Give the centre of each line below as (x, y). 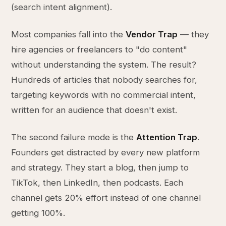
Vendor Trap (152, 34)
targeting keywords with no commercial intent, (104, 95)
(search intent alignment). (62, 7)
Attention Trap (167, 137)
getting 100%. (38, 213)
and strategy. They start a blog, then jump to (100, 167)
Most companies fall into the (69, 34)
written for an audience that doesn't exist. (94, 110)
